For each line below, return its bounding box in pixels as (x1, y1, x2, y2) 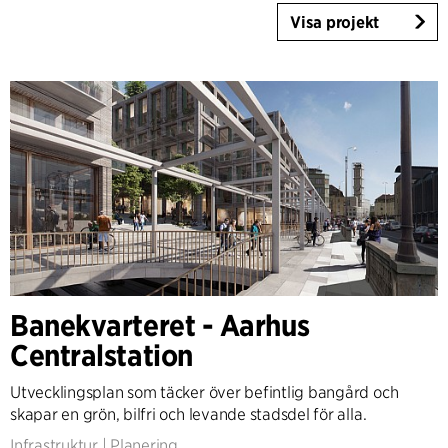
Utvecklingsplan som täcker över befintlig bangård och (10, 383, 399, 403)
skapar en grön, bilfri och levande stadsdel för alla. (10, 405, 367, 425)
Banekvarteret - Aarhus (10, 307, 310, 344)
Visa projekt (290, 13, 380, 33)
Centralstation (10, 337, 193, 374)
